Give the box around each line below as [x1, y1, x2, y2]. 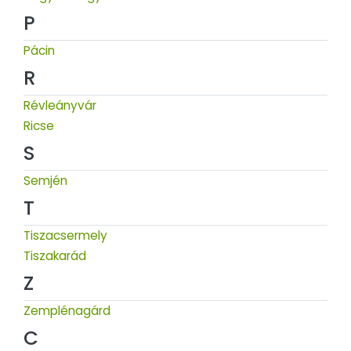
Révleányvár [24, 96, 96, 114]
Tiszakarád [24, 247, 86, 264]
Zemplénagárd [24, 302, 110, 319]
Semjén [24, 172, 67, 189]
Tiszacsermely [24, 226, 107, 244]
